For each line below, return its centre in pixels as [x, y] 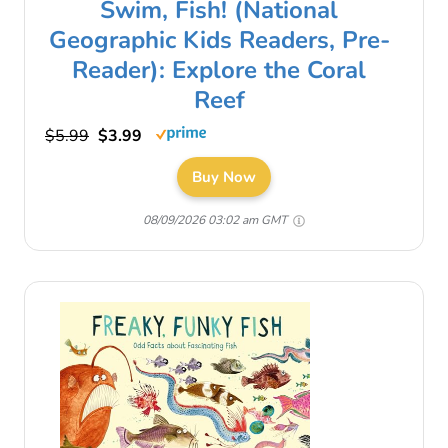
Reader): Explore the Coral [219, 70]
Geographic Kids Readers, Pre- [219, 40]
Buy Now [224, 177]
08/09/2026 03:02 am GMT [216, 220]
